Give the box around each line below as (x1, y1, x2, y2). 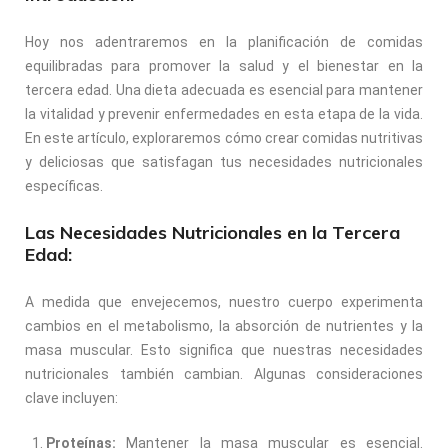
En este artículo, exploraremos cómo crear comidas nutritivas (25, 129, 423, 146)
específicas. (25, 177, 103, 194)
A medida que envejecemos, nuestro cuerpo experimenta (25, 293, 423, 310)
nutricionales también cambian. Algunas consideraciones (25, 365, 423, 382)
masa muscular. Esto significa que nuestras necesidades (25, 341, 423, 358)
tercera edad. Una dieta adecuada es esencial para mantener (25, 81, 423, 98)
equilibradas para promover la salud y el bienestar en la (25, 57, 423, 74)
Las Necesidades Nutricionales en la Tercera (25, 220, 400, 244)
